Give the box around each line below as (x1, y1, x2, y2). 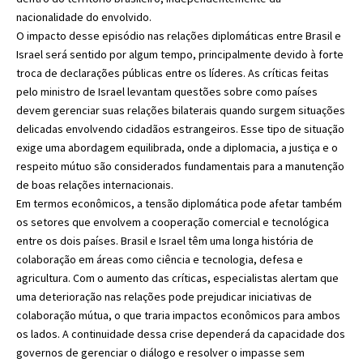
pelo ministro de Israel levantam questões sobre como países (16, 83, 318, 99)
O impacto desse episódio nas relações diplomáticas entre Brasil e (16, 28, 341, 43)
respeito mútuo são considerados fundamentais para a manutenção (16, 158, 344, 173)
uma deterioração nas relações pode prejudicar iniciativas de (16, 288, 312, 304)
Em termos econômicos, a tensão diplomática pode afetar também (16, 195, 342, 211)
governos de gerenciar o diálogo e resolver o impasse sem (16, 344, 305, 360)
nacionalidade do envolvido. (16, 9, 152, 24)
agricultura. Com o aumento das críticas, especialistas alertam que (16, 270, 339, 285)
